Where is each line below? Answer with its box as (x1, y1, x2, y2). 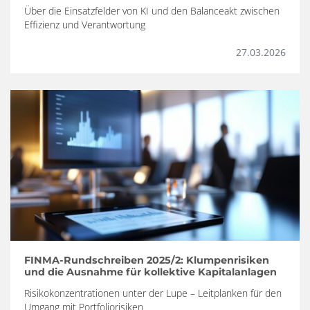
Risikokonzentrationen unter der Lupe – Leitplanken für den (24, 286, 282, 300)
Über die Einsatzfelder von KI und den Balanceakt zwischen (24, 3, 280, 17)
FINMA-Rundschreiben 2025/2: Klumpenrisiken (24, 253, 269, 266)
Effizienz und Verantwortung (24, 17, 145, 31)
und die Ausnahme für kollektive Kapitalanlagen (24, 265, 277, 278)
